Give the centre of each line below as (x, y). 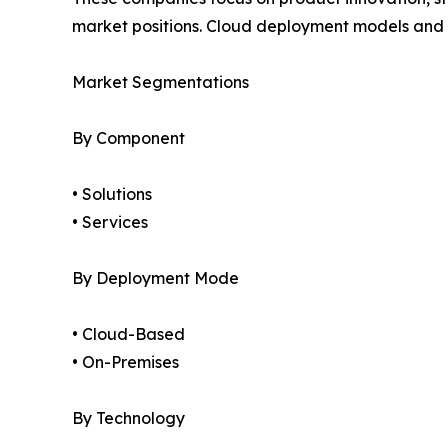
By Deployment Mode (155, 278)
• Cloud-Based (128, 334)
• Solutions (112, 194)
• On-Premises (125, 362)
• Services (110, 222)
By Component (128, 138)
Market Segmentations (160, 82)
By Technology (128, 418)
